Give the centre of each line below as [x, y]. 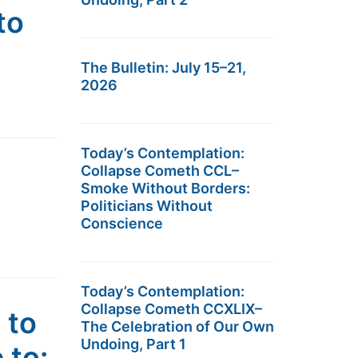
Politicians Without [147, 206]
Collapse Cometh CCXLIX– [171, 309]
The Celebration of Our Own [177, 326]
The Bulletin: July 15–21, [163, 68]
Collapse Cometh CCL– [160, 171]
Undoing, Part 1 [133, 344]
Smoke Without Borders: [165, 188]
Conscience [122, 223]
